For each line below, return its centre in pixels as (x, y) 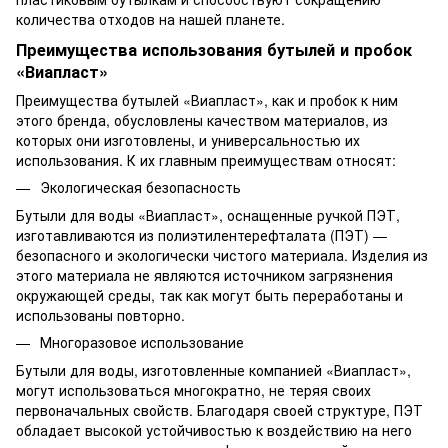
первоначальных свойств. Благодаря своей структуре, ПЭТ (219, 410)
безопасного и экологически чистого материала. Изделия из (222, 255)
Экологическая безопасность (140, 186)
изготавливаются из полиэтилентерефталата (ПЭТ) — (201, 235)
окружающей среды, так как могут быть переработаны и (209, 295)
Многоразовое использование (142, 342)
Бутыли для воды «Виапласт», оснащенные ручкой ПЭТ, (208, 215)
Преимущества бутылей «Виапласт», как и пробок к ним (207, 99)
